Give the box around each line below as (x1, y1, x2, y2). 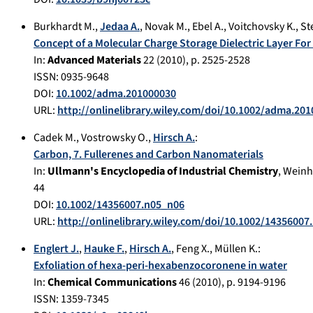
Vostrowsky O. (81, 130, 148, 146)
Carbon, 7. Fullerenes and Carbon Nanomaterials (34, 147, 263, 163)
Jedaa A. (100, 19, 140, 35)
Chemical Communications (48, 275, 177, 291)
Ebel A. (192, 19, 224, 35)
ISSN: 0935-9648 (34, 69, 109, 85)
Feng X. (176, 241, 210, 257)
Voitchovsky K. (228, 19, 296, 35)
